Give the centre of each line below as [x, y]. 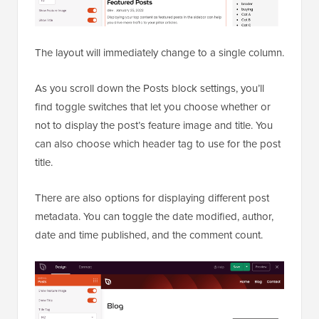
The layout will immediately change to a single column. [159, 52]
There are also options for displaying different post [152, 198]
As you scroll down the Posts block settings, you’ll [150, 88]
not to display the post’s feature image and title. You [154, 125]
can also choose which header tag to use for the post [158, 143]
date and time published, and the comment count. [149, 235]
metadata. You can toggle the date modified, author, [154, 216]
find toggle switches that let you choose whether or [153, 106]
